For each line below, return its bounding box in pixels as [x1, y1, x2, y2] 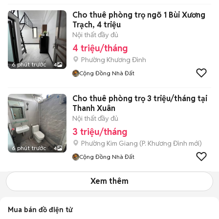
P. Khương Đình [142, 139, 187, 148]
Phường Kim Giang [81, 139, 138, 148]
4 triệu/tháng [72, 43, 128, 54]
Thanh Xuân [72, 103, 115, 113]
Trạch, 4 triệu [72, 20, 121, 30]
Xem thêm [90, 176, 129, 186]
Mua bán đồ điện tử [8, 205, 72, 214]
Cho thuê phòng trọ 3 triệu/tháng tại [72, 93, 207, 104]
